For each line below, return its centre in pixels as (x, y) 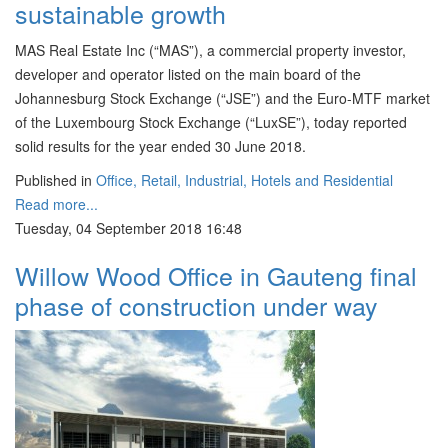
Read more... (56, 204)
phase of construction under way (196, 305)
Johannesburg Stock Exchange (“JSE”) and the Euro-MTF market (222, 98)
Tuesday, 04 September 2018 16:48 (128, 228)
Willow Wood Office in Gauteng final (216, 275)
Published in (53, 180)
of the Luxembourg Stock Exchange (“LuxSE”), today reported (211, 122)
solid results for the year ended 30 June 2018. (160, 146)
